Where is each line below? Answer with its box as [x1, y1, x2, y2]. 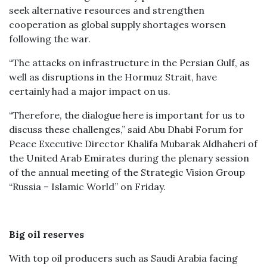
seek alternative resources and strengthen [9, 4, 204, 16]
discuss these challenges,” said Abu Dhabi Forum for [9, 123, 243, 135]
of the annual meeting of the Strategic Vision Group [9, 166, 245, 178]
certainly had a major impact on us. [9, 85, 170, 97]
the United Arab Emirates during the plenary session [9, 152, 249, 164]
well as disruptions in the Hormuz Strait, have [9, 71, 217, 83]
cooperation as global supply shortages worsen [9, 18, 226, 30]
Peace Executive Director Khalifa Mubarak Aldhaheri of [9, 138, 257, 150]
